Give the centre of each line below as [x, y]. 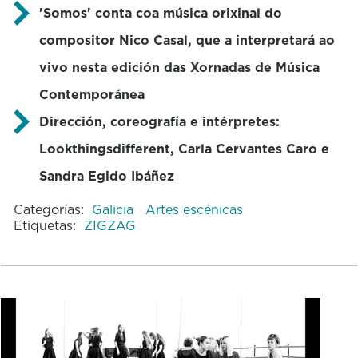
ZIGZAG [109, 225]
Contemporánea [91, 94]
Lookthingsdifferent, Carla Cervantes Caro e [184, 148]
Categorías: [48, 209]
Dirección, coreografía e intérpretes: [159, 121]
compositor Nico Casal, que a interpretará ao [187, 40]
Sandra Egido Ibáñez [106, 175]
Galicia [114, 209]
